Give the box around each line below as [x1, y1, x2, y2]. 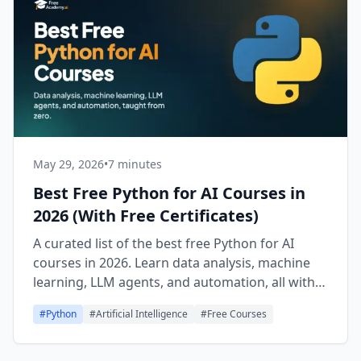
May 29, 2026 [33, 156, 104, 172]
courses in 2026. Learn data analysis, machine [33, 254, 310, 272]
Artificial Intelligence [96, 307, 188, 321]
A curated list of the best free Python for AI [33, 234, 294, 252]
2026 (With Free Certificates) [33, 205, 259, 226]
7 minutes [108, 156, 162, 172]
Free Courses [207, 307, 267, 321]
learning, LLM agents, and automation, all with [33, 273, 315, 291]
